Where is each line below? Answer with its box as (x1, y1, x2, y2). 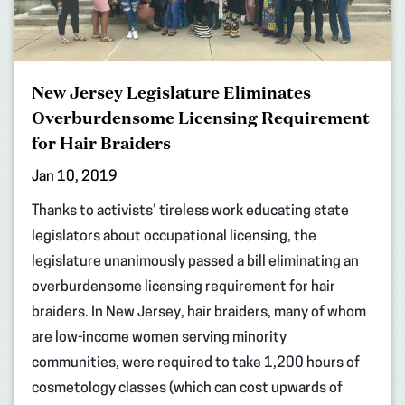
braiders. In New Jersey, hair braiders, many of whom (32, 306, 366, 321)
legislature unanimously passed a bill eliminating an (32, 255, 359, 270)
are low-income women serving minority (32, 331, 287, 346)
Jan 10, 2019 (32, 170, 118, 185)
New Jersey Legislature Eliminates (32, 81, 311, 104)
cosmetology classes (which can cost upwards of (32, 381, 343, 397)
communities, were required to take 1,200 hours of (32, 356, 360, 372)
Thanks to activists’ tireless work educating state (32, 204, 349, 220)
